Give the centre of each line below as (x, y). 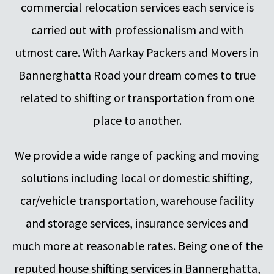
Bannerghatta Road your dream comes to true (137, 75)
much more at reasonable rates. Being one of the (137, 246)
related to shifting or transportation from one (137, 98)
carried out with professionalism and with (137, 30)
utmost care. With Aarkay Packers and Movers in (137, 53)
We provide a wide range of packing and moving (137, 155)
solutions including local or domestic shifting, (137, 178)
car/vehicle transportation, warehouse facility (137, 201)
